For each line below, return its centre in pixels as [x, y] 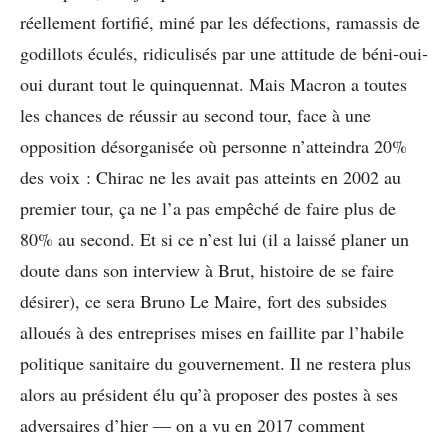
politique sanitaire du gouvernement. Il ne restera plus [215, 363]
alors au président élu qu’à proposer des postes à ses [209, 394]
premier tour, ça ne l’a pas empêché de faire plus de [208, 208]
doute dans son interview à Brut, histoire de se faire [207, 270]
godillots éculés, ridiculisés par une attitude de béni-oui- [224, 53]
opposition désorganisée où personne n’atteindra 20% [213, 146]
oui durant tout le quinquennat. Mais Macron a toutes [213, 84]
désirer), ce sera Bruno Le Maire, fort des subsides [203, 301]
